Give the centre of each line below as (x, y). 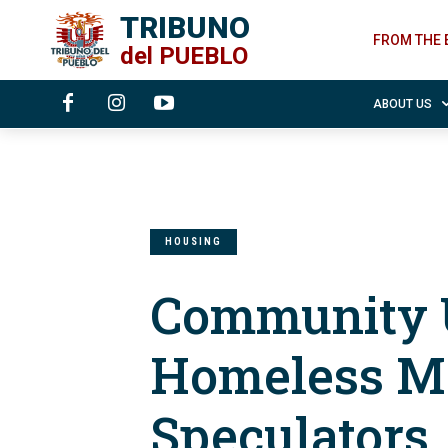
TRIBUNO (185, 28)
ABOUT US (402, 104)
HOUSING (193, 241)
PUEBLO (203, 56)
